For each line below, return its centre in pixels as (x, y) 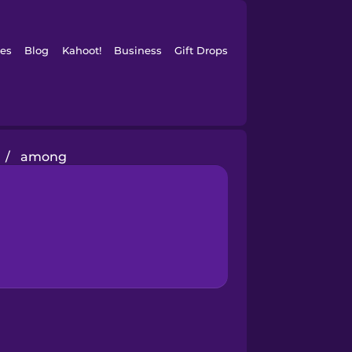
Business (137, 50)
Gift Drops (202, 50)
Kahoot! (81, 50)
